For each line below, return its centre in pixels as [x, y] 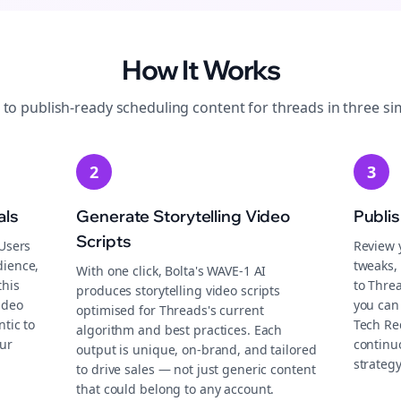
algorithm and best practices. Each [179, 330]
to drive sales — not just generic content [196, 369]
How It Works [200, 70]
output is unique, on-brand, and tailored [196, 350]
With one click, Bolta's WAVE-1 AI [171, 271]
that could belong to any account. [175, 389]
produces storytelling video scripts [179, 290]
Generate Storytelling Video [183, 216]
